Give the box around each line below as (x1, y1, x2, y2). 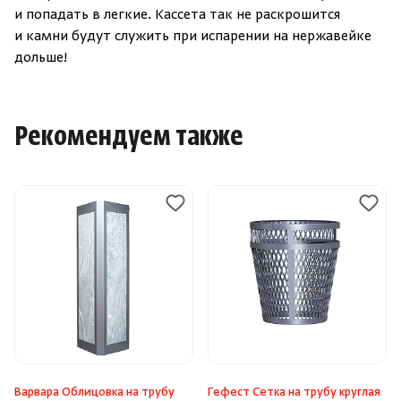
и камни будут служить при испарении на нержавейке (14, 29, 371, 45)
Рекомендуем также (14, 122, 243, 154)
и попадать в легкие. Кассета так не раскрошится (14, 7, 340, 23)
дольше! (14, 50, 67, 66)
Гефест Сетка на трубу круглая (208, 386, 380, 399)
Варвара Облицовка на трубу (14, 386, 175, 399)
